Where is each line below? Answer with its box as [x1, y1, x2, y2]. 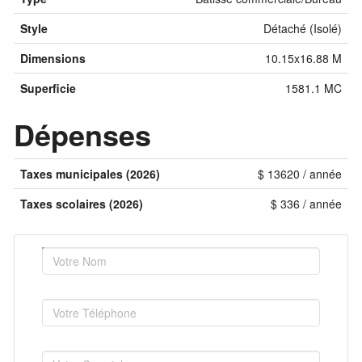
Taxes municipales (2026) [20, 166, 160, 182]
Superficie [20, 80, 76, 96]
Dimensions [20, 50, 86, 66]
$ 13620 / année [258, 166, 342, 182]
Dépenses [14, 113, 151, 155]
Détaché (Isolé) [263, 20, 342, 36]
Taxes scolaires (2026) [20, 196, 143, 212]
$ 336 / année [271, 196, 342, 212]
